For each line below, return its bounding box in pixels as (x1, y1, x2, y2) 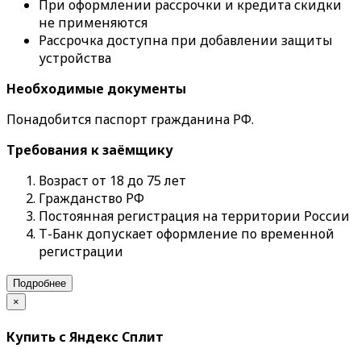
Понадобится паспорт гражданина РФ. (6, 110, 254, 129)
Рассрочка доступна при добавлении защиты (39, 31, 333, 50)
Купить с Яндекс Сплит (6, 327, 164, 346)
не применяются (39, 14, 147, 32)
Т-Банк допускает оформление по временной (39, 225, 334, 243)
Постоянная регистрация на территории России (39, 207, 350, 226)
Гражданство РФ (39, 189, 144, 208)
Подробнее (13, 277, 66, 290)
